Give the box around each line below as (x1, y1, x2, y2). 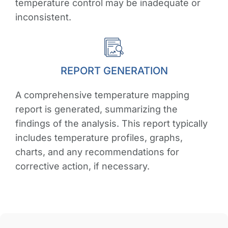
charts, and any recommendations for (15, 146, 179, 157)
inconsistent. (15, 11, 71, 22)
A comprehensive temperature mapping (15, 89, 189, 100)
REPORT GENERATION (60, 64, 168, 77)
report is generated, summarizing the (15, 103, 178, 115)
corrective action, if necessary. (15, 160, 155, 172)
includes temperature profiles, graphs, (15, 132, 183, 143)
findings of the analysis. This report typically (15, 118, 208, 129)
